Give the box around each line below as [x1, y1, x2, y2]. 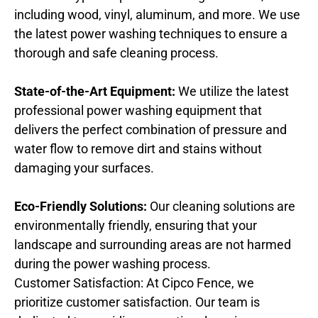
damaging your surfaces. [14, 160, 154, 175]
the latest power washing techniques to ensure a [14, 26, 287, 41]
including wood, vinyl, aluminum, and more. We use [14, 6, 300, 22]
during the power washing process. [14, 256, 211, 271]
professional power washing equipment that [14, 102, 262, 118]
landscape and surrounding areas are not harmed [14, 236, 291, 252]
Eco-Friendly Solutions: [14, 198, 147, 214]
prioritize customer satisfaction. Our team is [14, 294, 260, 309]
